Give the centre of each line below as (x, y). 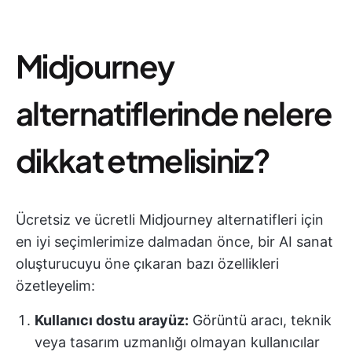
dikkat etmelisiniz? (143, 160)
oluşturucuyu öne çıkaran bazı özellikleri (147, 264)
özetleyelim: (55, 286)
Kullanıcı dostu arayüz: (112, 320)
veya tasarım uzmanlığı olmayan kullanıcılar (177, 342)
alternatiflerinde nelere (174, 113)
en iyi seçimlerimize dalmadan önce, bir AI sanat (174, 242)
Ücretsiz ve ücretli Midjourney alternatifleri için (170, 220)
